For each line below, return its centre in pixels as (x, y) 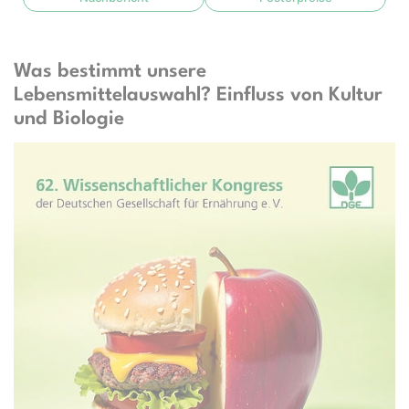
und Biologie (69, 119)
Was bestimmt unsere (110, 71)
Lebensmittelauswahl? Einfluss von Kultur (198, 95)
